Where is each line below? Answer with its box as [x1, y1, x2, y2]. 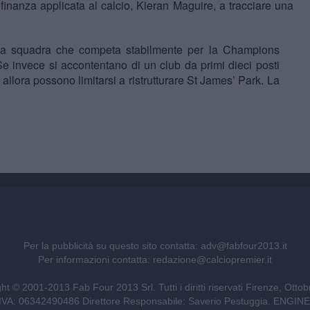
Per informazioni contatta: [38, 254, 153, 266]
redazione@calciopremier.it [153, 254, 272, 266]
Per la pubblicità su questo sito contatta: [23, 240, 201, 252]
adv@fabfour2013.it [200, 240, 287, 252]
